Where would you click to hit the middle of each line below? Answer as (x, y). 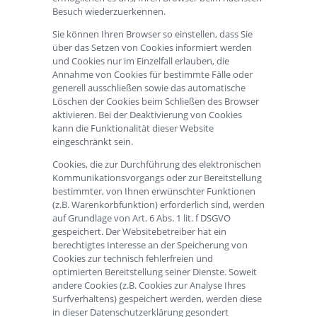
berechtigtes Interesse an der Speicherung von (150, 244)
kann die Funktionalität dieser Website (133, 128)
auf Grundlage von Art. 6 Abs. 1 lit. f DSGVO (142, 218)
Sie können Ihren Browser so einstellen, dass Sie (152, 34)
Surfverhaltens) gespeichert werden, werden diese (157, 298)
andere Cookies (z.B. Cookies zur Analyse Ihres (149, 285)
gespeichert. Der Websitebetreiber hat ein (139, 231)
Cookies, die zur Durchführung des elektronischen (157, 164)
